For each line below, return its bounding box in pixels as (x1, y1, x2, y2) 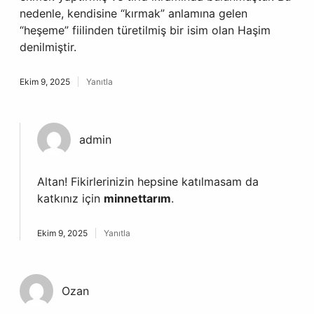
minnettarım (104, 191, 171, 205)
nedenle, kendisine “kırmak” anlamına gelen (20, 6, 247, 20)
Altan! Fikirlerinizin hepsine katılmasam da (37, 175, 259, 189)
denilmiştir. (20, 40, 76, 54)
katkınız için (37, 191, 104, 205)
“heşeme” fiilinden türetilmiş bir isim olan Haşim (20, 23, 271, 37)
